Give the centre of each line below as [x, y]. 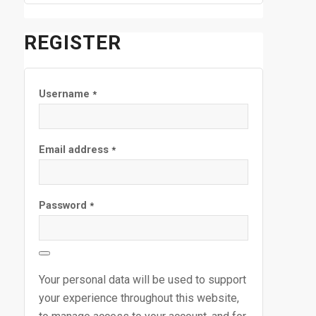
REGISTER [72, 43]
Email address [75, 150]
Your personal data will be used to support [142, 279]
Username [65, 94]
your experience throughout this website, [139, 298]
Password [64, 205]
